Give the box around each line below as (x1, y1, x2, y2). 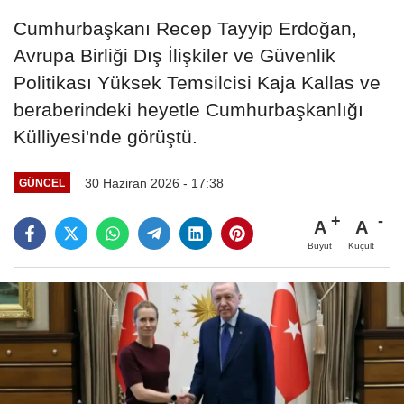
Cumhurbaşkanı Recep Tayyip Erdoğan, (14, 17, 357, 39)
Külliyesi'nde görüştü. (14, 125, 197, 147)
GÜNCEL (18, 177, 65, 189)
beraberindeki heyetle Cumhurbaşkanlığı (14, 98, 363, 120)
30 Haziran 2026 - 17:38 (84, 175, 224, 190)
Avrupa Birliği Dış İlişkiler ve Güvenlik (14, 44, 335, 66)
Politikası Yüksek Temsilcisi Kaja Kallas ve (14, 71, 381, 93)
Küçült (348, 241, 374, 252)
